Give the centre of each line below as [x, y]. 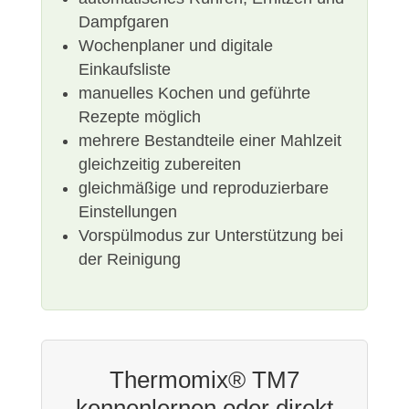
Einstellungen [127, 212]
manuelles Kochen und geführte [194, 94]
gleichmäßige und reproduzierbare [203, 189]
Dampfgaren [123, 22]
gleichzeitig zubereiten [159, 165]
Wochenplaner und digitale [175, 46]
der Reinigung [129, 260]
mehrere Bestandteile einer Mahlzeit [210, 141]
